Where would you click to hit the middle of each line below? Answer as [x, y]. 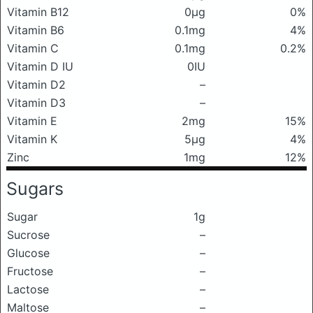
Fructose [30, 271]
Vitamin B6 [36, 30]
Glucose [28, 253]
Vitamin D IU [40, 66]
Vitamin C [33, 48]
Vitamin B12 [38, 12]
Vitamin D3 [36, 103]
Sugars [35, 189]
